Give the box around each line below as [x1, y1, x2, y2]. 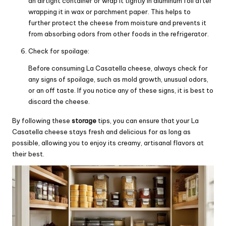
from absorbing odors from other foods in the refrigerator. [28, 29, 209, 38]
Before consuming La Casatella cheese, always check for [28, 64, 208, 72]
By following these [12, 116, 72, 125]
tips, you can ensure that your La [96, 116, 199, 125]
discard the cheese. [28, 97, 90, 105]
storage [72, 116, 96, 125]
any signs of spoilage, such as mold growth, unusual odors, [28, 75, 208, 83]
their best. [12, 149, 44, 158]
